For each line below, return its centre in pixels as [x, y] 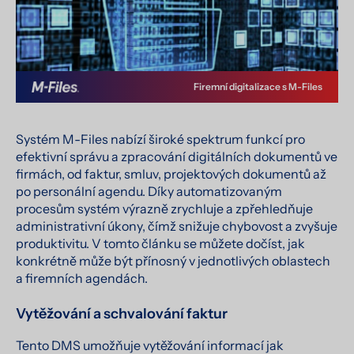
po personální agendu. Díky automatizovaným [149, 191]
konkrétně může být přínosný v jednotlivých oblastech [173, 260]
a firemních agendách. [82, 278]
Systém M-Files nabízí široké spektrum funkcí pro [160, 139]
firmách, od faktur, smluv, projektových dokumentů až [171, 173]
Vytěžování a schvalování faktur [122, 313]
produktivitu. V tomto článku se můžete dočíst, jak [160, 243]
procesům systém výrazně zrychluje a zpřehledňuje [164, 208]
